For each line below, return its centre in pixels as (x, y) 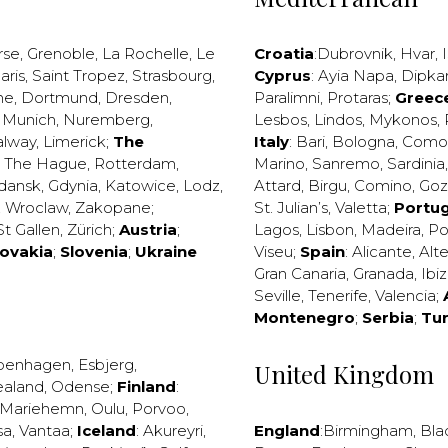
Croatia (284, 53)
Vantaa (44, 430)
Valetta (361, 207)
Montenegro (304, 317)
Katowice (140, 185)
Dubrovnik (355, 53)
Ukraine (166, 251)
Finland (146, 386)
